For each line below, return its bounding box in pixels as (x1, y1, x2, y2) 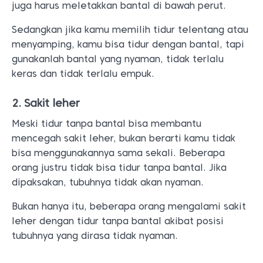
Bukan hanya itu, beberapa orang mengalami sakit (12, 201, 246, 212)
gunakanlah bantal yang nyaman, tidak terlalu (12, 53, 224, 65)
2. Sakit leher (12, 97, 80, 109)
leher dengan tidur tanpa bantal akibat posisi (12, 215, 224, 227)
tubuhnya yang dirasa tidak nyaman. (12, 230, 178, 241)
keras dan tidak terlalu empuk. (12, 68, 154, 79)
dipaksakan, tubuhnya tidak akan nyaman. (12, 177, 204, 188)
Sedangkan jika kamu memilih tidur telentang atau (12, 24, 248, 35)
